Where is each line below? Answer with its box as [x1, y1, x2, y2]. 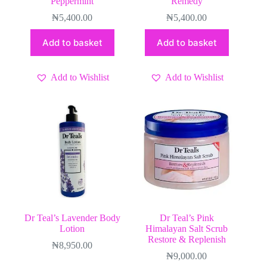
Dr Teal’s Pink [159, 212, 214, 223]
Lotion [60, 223, 85, 234]
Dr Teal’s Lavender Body [24, 212, 120, 223]
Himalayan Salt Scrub [145, 223, 228, 234]
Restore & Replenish [147, 234, 226, 244]
